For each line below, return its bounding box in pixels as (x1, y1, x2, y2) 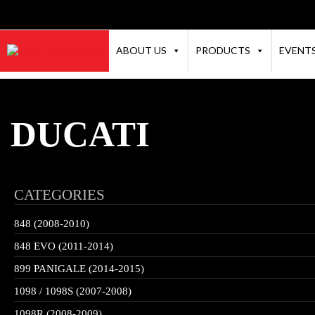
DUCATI (11, 115, 150, 154)
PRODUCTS (195, 44, 250, 56)
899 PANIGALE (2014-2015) (14, 263, 144, 274)
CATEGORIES (14, 186, 105, 203)
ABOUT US (116, 44, 167, 56)
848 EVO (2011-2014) (14, 240, 113, 252)
